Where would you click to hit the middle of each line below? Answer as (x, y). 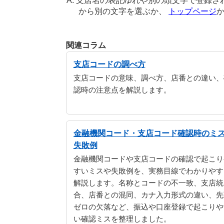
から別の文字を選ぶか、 (124, 11)
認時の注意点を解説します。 (122, 90)
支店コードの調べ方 (109, 64)
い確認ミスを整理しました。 (122, 219)
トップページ (193, 11)
